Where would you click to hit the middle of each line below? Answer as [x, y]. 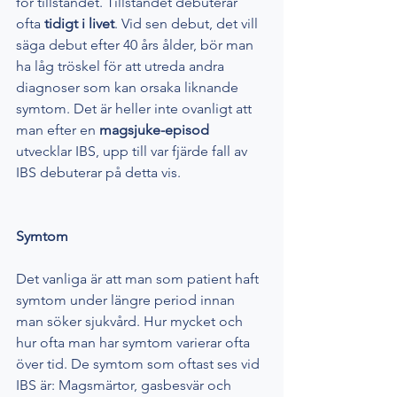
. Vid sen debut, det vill [188, 24]
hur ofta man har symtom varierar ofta [135, 343]
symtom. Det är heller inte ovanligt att [136, 109]
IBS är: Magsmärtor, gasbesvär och [125, 385]
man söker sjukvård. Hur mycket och [131, 322]
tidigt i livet [78, 24]
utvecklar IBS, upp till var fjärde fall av [133, 152]
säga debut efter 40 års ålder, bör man [136, 45]
